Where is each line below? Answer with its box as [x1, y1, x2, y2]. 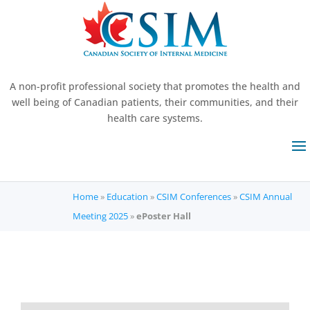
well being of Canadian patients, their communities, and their [12, 95, 298, 109]
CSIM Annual [239, 190, 292, 203]
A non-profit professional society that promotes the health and [10, 80, 300, 93]
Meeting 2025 [72, 210, 128, 222]
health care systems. [107, 111, 203, 125]
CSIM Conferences [156, 190, 231, 203]
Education [106, 190, 148, 203]
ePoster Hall [136, 210, 191, 222]
